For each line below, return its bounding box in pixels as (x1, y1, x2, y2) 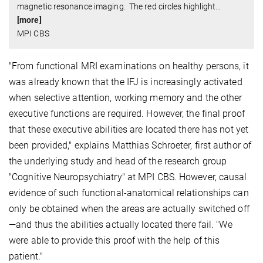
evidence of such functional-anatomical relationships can (9, 187, 249, 199)
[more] (17, 15, 42, 25)
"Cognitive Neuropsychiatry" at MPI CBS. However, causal (9, 171, 247, 183)
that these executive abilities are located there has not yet (9, 124, 249, 136)
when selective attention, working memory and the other (9, 92, 242, 104)
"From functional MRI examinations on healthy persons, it (9, 60, 249, 72)
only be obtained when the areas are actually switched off (9, 203, 249, 215)
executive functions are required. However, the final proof (9, 108, 245, 120)
